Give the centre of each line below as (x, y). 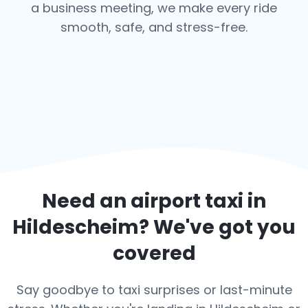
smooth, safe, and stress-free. (154, 27)
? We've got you (217, 227)
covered (154, 253)
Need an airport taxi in (154, 201)
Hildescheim (76, 227)
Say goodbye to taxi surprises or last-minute (154, 290)
